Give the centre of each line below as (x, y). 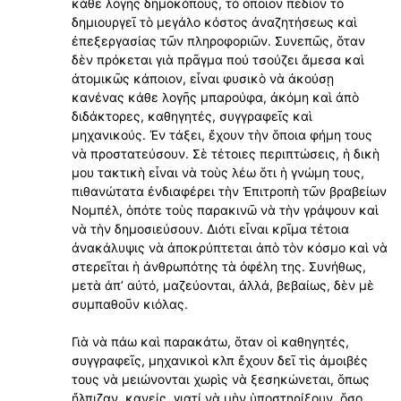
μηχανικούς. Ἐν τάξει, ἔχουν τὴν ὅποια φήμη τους (222, 135)
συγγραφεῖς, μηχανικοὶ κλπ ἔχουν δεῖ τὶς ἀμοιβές (220, 361)
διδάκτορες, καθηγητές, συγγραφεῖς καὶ (192, 116)
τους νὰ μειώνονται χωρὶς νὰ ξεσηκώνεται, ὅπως (221, 380)
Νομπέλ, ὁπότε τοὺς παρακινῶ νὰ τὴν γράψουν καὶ (225, 210)
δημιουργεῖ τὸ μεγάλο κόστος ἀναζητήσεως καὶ (214, 22)
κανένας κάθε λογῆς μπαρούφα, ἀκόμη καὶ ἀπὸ (215, 98)
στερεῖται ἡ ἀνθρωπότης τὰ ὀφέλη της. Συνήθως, (219, 267)
